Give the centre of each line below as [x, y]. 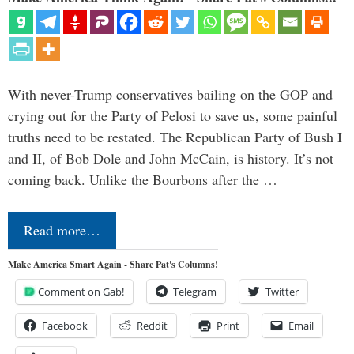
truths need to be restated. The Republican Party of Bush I [175, 137]
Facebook [65, 326]
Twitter [282, 292]
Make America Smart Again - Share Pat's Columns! [113, 265]
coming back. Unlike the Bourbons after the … [143, 180]
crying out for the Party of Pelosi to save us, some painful [173, 116]
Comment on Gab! [81, 292]
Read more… [62, 230]
